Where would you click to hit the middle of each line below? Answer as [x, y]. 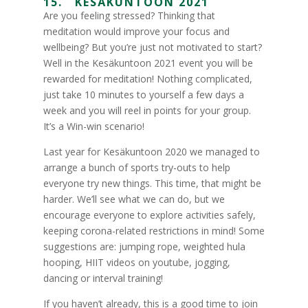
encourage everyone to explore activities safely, [149, 215]
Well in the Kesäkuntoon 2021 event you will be [148, 63]
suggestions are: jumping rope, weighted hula [144, 246]
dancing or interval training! [103, 278]
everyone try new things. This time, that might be [152, 183]
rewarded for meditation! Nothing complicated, [147, 79]
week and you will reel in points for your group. [147, 110]
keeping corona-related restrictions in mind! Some [154, 231]
